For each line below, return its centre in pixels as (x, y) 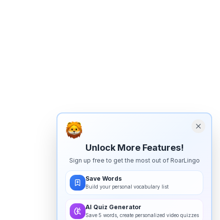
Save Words (104, 179)
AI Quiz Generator (113, 207)
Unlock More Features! (134, 148)
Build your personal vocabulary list (127, 187)
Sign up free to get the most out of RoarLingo (134, 160)
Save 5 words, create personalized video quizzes (142, 215)
